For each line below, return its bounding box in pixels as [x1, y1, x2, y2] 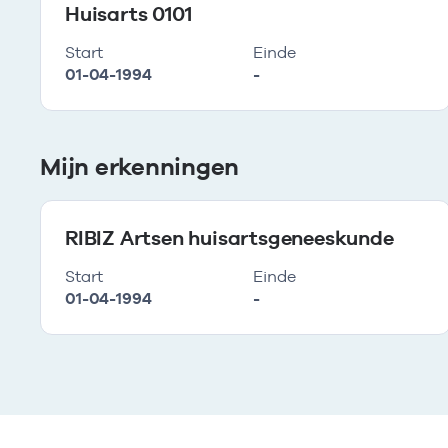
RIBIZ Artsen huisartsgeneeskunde [65, 226, 394, 250]
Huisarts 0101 [65, 2, 192, 26]
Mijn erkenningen [40, 152, 240, 181]
